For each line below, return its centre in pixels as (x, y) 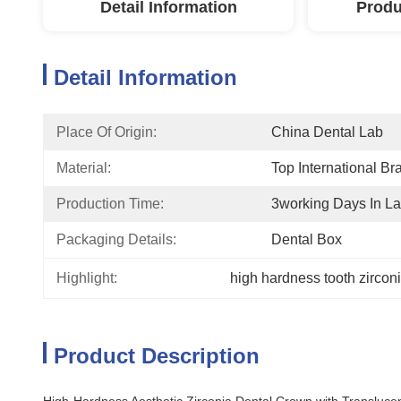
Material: (84, 168)
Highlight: (87, 278)
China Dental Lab (327, 132)
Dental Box (307, 239)
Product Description (157, 356)
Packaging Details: (116, 239)
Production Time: (110, 204)
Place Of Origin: (107, 132)
